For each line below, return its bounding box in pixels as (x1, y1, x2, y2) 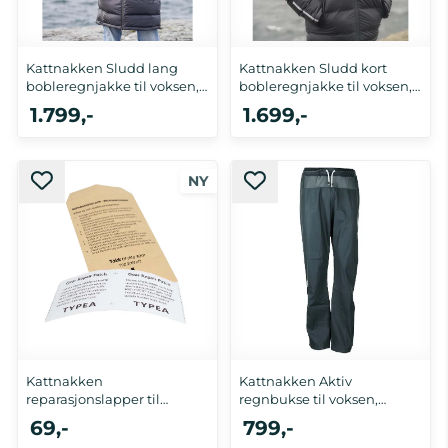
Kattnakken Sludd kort (239, 60, 387, 77)
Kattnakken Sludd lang (26, 60, 178, 77)
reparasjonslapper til (26, 391, 160, 408)
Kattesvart (239, 409, 305, 426)
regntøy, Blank (26, 409, 122, 426)
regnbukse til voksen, (239, 391, 378, 408)
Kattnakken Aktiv (239, 373, 352, 390)
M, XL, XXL (300, 178, 361, 193)
